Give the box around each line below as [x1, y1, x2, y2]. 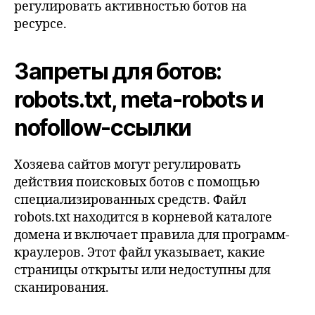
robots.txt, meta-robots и [14, 86, 264, 113]
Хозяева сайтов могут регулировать [14, 157, 241, 173]
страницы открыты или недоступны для [14, 262, 271, 278]
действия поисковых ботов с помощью [14, 174, 259, 191]
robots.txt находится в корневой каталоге [14, 210, 272, 226]
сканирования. [14, 280, 109, 296]
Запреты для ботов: [14, 58, 222, 85]
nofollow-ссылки [14, 114, 192, 141]
